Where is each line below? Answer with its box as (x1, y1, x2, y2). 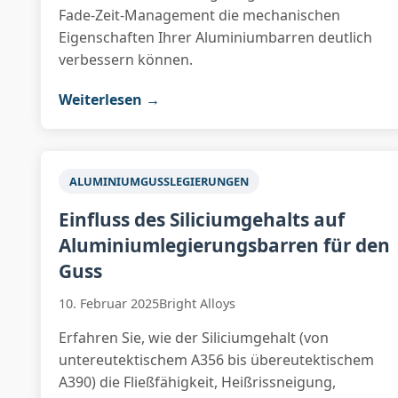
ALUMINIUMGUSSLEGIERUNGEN (69, 173, 250, 189)
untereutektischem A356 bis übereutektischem (59, 350, 375, 370)
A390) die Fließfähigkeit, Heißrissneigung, (59, 372, 337, 392)
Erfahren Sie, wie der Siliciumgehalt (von (59, 328, 330, 347)
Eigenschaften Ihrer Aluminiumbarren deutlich (59, 28, 373, 47)
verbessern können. (59, 50, 194, 69)
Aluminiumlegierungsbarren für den (59, 233, 391, 258)
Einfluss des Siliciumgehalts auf (59, 207, 346, 232)
